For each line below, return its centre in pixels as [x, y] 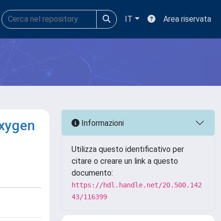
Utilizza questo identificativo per [128, 149]
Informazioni [102, 123]
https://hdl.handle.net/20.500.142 [137, 185]
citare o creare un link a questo [125, 161]
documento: [92, 173]
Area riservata [187, 19]
